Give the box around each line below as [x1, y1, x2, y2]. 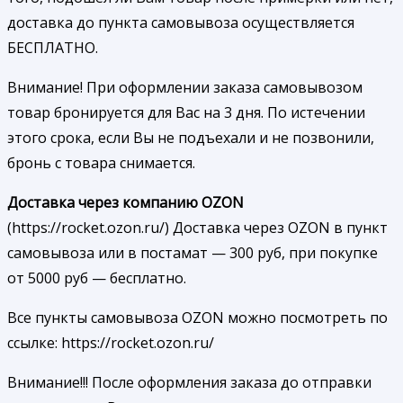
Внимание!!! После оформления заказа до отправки [7, 372, 372, 393]
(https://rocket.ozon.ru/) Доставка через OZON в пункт [7, 218, 388, 238]
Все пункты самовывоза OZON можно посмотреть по [7, 308, 388, 328]
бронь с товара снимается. [7, 153, 195, 174]
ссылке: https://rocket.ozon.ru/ [7, 333, 214, 354]
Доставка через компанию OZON [7, 193, 244, 213]
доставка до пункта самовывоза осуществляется [7, 13, 354, 33]
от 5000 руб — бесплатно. [7, 268, 186, 289]
